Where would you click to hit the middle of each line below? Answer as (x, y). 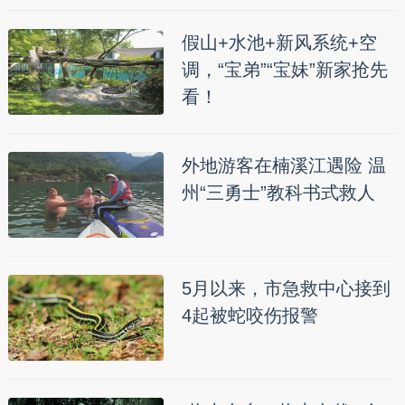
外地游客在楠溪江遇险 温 (283, 165)
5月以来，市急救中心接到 (286, 288)
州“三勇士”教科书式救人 (278, 193)
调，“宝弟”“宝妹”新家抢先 (284, 70)
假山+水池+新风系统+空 (279, 42)
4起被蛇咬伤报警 (250, 316)
